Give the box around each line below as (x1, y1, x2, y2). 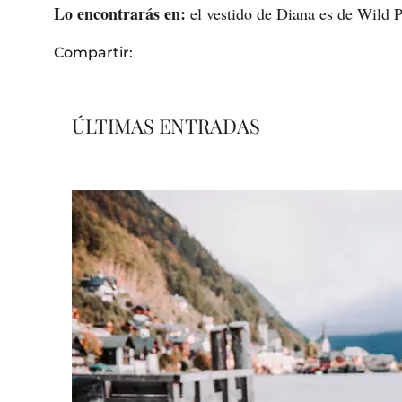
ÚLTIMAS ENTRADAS (72, 112, 260, 140)
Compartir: (54, 44, 133, 62)
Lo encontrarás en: (54, 2, 186, 26)
